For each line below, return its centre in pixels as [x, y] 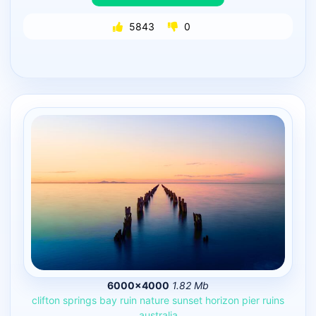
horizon [222, 300]
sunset [187, 300]
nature [154, 300]
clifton [46, 300]
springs [80, 300]
